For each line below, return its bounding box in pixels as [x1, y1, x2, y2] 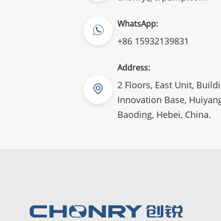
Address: [117, 62, 150, 73]
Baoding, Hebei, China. [117, 108, 212, 120]
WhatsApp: [117, 18, 158, 29]
